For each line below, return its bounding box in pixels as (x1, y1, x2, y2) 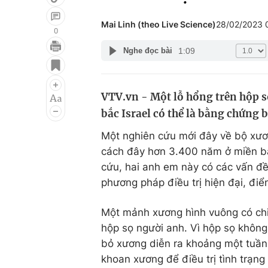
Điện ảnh (19, 75, 62, 87)
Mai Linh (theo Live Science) (101, 19, 216, 29)
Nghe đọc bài (123, 46, 172, 55)
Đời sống (166, 52, 209, 64)
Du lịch (166, 75, 199, 87)
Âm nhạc (19, 98, 62, 109)
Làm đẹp (166, 98, 209, 109)
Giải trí (19, 52, 51, 64)
